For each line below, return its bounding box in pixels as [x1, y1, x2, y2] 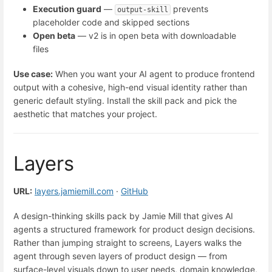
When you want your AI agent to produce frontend [53, 69, 255, 80]
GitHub [121, 185, 148, 196]
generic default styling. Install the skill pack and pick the [13, 95, 237, 106]
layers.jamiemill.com [35, 185, 114, 196]
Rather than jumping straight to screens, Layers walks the [13, 237, 242, 248]
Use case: [13, 69, 53, 80]
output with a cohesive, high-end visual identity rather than [13, 82, 247, 93]
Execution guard [33, 4, 101, 14]
